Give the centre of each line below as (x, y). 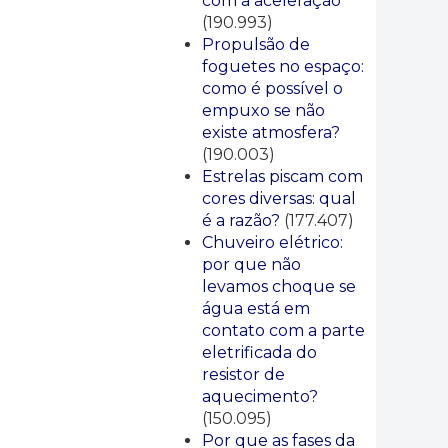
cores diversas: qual (279, 198)
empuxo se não (263, 110)
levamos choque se (279, 286)
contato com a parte (283, 330)
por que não (251, 264)
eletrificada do (259, 352)
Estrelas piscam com (282, 176)
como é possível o (272, 88)
